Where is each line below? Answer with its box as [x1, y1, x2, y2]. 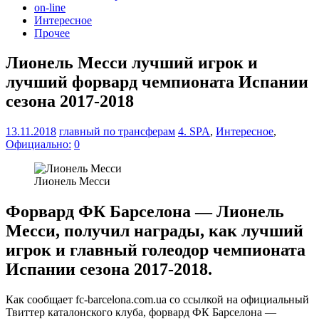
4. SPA [178, 125, 210, 138]
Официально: [6, 138, 71, 151]
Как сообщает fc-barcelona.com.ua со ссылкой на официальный [6, 293, 309, 306]
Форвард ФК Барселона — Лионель [6, 202, 284, 221]
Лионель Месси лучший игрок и [6, 53, 258, 73]
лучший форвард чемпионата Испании [6, 73, 308, 92]
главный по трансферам [59, 125, 175, 138]
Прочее [34, 26, 70, 39]
